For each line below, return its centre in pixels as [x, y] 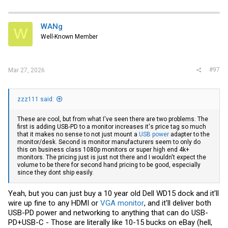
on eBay [181, 222]
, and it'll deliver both [178, 203]
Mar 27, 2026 [26, 70]
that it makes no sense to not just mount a [78, 134]
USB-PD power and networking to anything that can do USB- [108, 212]
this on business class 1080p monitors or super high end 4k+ [103, 149]
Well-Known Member [69, 36]
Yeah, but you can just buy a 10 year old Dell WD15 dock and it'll [113, 193]
